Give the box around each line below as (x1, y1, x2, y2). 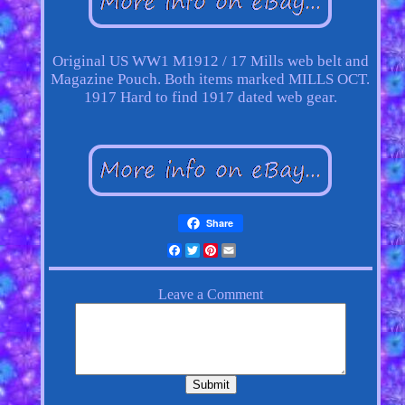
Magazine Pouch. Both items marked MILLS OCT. (51, 71, 371, 89)
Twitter (199, 241, 250, 259)
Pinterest (217, 241, 278, 259)
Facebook (181, 241, 246, 259)
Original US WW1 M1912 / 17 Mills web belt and (52, 52, 369, 71)
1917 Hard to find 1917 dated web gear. (83, 89, 337, 107)
